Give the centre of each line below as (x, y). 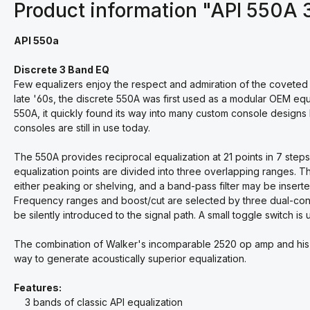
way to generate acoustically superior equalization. (130, 258)
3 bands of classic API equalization (98, 302)
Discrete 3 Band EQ (62, 70)
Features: (38, 288)
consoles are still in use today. (82, 128)
